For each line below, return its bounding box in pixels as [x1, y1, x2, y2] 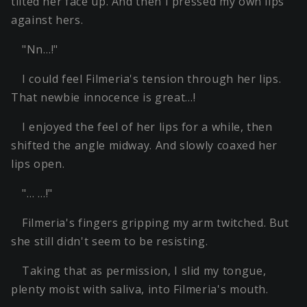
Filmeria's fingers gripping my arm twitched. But [22, 215, 289, 231]
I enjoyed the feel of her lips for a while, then [22, 119, 273, 135]
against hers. [11, 12, 84, 28]
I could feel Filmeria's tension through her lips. [22, 71, 282, 87]
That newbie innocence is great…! [11, 90, 196, 106]
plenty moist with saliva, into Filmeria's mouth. [11, 282, 269, 297]
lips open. [11, 156, 65, 172]
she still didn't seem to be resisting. [11, 234, 208, 249]
